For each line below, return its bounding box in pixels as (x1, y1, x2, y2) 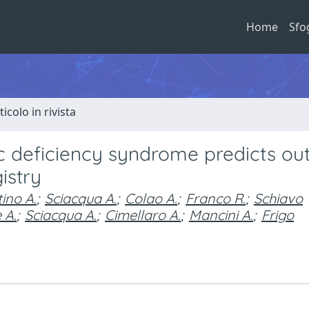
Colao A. (125, 190, 177, 207)
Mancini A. (189, 206, 253, 223)
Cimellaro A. (105, 206, 181, 223)
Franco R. (186, 190, 246, 207)
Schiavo (254, 190, 303, 207)
